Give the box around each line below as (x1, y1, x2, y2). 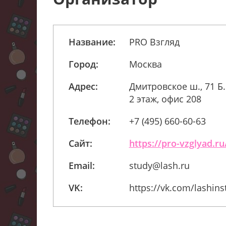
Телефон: (68, 115, 110, 127)
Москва (129, 58, 162, 70)
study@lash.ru (129, 159, 190, 172)
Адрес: (68, 80, 98, 92)
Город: (68, 58, 98, 70)
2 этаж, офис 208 (129, 93, 201, 105)
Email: (68, 159, 95, 172)
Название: (68, 36, 116, 48)
